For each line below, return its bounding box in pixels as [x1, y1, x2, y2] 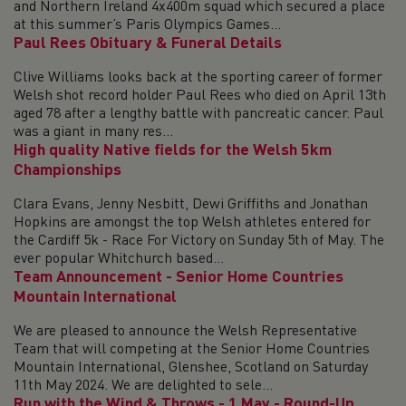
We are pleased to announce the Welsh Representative [14, 324, 357, 339]
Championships [14, 163, 121, 179]
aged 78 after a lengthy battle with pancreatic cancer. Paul [14, 107, 383, 121]
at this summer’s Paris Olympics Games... [14, 18, 281, 33]
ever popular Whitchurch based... [14, 252, 224, 266]
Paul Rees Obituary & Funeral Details [14, 36, 282, 52]
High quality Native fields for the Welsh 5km [14, 143, 332, 159]
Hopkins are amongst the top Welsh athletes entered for [14, 216, 371, 230]
